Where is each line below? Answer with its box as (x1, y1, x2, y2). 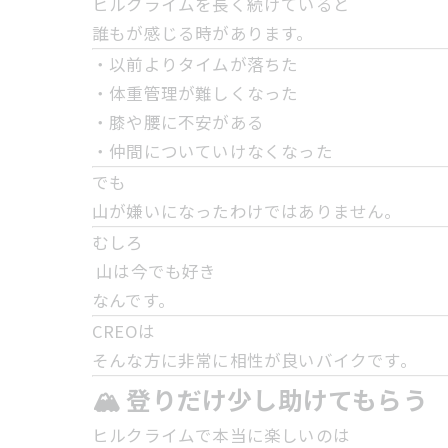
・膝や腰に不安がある (92, 110, 264, 134)
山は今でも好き (92, 259, 217, 283)
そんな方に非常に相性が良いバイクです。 (92, 348, 417, 372)
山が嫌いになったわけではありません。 (92, 199, 402, 223)
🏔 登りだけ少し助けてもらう (92, 381, 428, 417)
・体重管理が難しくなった (92, 81, 299, 105)
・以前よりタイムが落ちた (92, 52, 299, 76)
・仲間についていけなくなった (92, 139, 333, 163)
